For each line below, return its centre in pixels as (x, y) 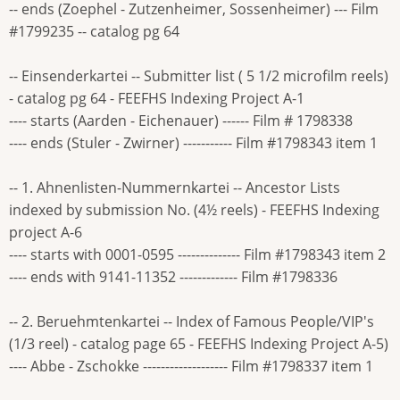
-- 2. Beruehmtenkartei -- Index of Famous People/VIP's (192, 321)
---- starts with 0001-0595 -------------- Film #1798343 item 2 (197, 254)
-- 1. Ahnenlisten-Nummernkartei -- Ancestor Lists (175, 187)
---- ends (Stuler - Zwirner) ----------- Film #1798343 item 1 (193, 142)
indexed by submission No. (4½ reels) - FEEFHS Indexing (194, 209)
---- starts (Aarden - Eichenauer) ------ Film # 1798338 (181, 120)
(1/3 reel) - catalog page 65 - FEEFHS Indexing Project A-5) (199, 343)
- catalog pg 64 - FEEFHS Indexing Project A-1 (157, 98)
